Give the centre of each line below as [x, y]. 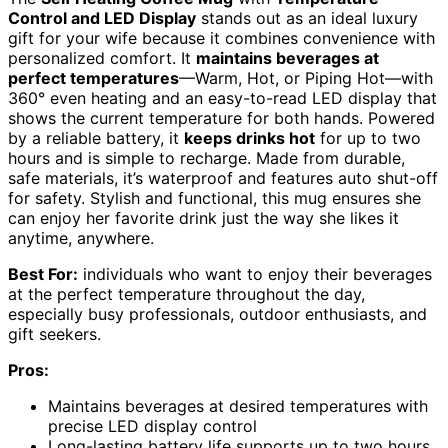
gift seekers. [54, 334]
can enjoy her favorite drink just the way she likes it [203, 218]
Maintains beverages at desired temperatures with [238, 406]
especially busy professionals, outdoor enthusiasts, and [217, 314]
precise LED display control [152, 426]
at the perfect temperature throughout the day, [186, 294]
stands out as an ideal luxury [307, 18]
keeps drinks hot [249, 138]
